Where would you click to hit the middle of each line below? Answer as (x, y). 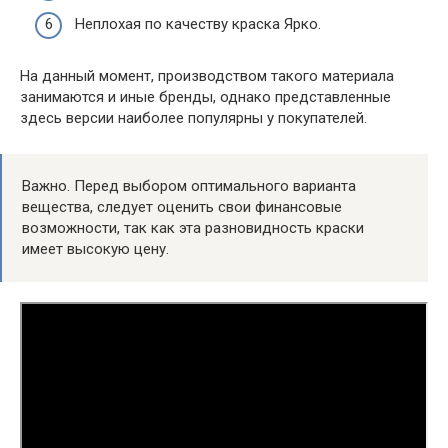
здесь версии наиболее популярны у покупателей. (193, 117)
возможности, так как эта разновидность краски (193, 227)
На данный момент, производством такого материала (207, 75)
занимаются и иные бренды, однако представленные (205, 96)
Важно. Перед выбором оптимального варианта (189, 185)
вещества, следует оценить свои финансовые (182, 206)
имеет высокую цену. (95, 248)
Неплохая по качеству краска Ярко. (198, 23)
